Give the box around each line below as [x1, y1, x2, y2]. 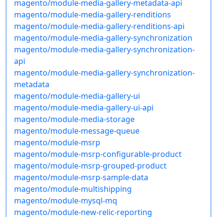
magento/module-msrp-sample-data [14, 172, 148, 183]
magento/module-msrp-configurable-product [14, 149, 182, 160]
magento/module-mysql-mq [14, 195, 117, 206]
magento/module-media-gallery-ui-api [14, 102, 154, 113]
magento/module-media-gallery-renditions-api [14, 21, 185, 32]
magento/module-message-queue [14, 125, 139, 137]
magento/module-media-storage [14, 114, 135, 125]
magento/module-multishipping [14, 184, 132, 195]
